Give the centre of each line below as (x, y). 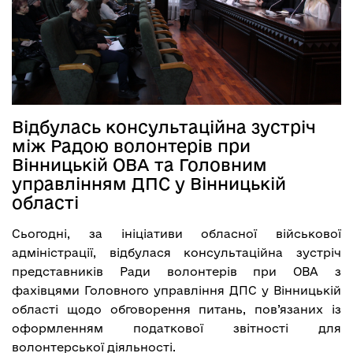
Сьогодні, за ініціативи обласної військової (176, 234)
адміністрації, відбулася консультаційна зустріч (176, 253)
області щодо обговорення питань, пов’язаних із (176, 309)
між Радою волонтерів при (131, 146)
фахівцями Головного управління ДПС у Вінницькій (176, 290)
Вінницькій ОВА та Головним (139, 165)
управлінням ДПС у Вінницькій (149, 184)
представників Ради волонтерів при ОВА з (176, 271)
